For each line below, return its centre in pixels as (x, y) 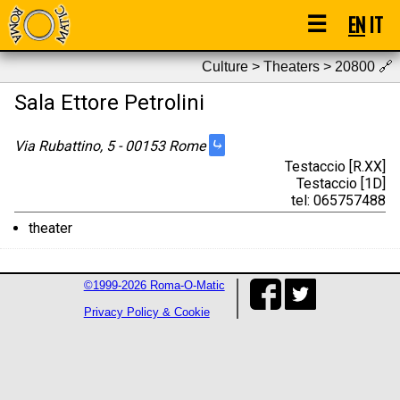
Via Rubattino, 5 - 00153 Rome (112, 146)
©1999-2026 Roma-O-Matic (154, 286)
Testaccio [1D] (341, 183)
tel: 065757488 (338, 200)
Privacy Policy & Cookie (146, 312)
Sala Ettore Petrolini (109, 103)
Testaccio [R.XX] (335, 166)
